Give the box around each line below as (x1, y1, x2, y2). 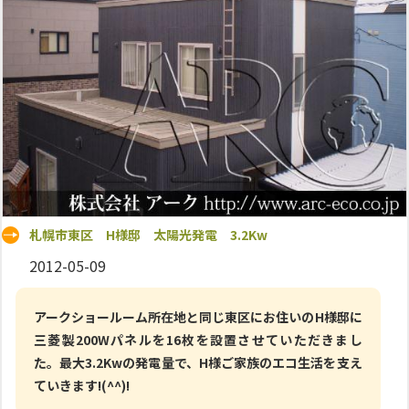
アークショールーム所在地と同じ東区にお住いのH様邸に (34, 307, 362, 326)
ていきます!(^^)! (34, 375, 130, 394)
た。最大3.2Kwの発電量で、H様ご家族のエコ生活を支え (34, 352, 362, 372)
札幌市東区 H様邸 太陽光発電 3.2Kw (29, 225, 267, 244)
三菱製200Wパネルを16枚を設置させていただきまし (34, 330, 362, 349)
